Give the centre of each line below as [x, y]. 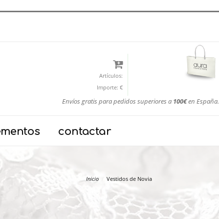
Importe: [108, 87]
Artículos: [111, 76]
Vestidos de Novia [129, 179]
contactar [85, 131]
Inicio [92, 179]
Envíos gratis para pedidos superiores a [118, 101]
